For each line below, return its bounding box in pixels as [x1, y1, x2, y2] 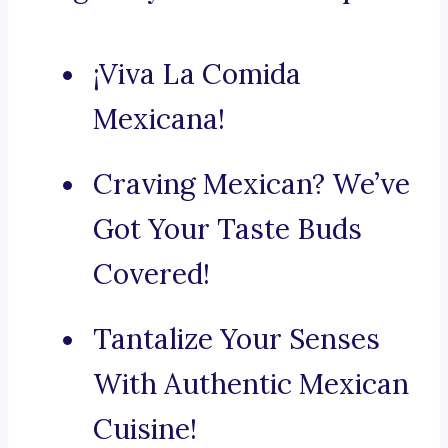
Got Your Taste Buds [93, 211, 362, 248]
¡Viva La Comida [93, 56, 301, 93]
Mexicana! [93, 101, 225, 138]
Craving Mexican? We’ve [93, 166, 410, 203]
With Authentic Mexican [93, 366, 409, 403]
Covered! [93, 256, 210, 293]
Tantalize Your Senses [93, 321, 380, 358]
